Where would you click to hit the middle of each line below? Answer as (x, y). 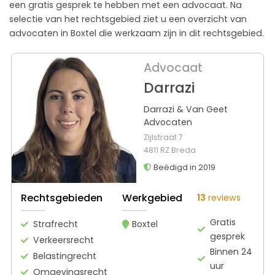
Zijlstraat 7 (163, 137)
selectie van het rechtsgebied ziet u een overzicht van (128, 19)
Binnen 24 (231, 251)
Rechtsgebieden (62, 198)
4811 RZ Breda (169, 150)
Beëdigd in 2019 (183, 167)
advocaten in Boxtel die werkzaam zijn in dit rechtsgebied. (137, 33)
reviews (223, 197)
